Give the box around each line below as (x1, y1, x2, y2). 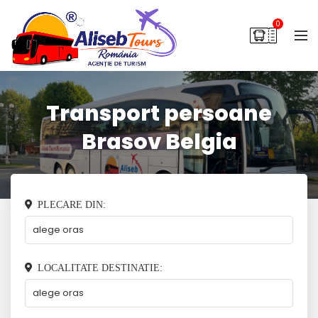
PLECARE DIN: (38, 199, 106, 209)
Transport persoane (46, 99, 272, 128)
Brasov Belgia (81, 127, 237, 157)
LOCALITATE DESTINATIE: (38, 263, 163, 273)
